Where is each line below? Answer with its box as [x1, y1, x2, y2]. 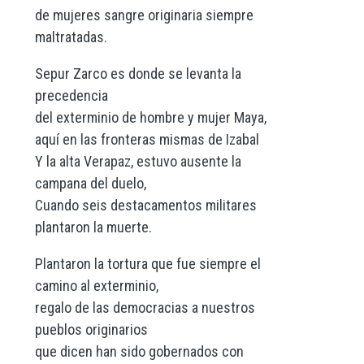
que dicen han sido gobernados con [34, 343, 244, 361]
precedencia [34, 87, 108, 105]
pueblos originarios [34, 321, 148, 339]
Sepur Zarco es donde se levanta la [34, 65, 241, 83]
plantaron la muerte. [34, 219, 152, 236]
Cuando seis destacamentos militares [34, 197, 257, 214]
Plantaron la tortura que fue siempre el [34, 255, 261, 273]
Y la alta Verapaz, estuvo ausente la [34, 153, 241, 171]
